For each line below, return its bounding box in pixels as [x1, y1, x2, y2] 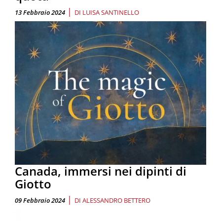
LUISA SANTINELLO [82, 7, 139, 17]
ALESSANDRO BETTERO [82, 195, 150, 205]
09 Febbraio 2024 [15, 195, 65, 205]
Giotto [15, 175, 51, 192]
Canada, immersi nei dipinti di [15, 162, 186, 179]
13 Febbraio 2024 [15, 7, 65, 17]
